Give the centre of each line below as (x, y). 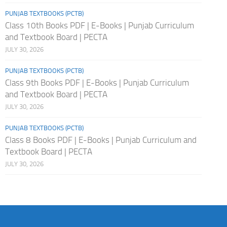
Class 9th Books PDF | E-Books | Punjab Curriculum (97, 82)
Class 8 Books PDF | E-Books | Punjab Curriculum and (101, 140)
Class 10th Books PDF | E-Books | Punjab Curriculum (99, 25)
